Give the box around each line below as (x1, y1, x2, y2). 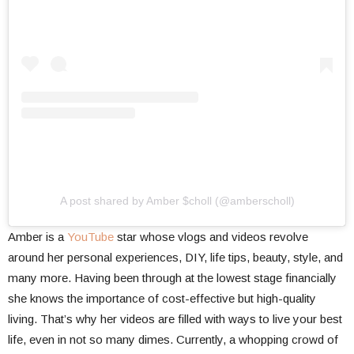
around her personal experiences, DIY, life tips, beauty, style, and (8, 250, 343, 264)
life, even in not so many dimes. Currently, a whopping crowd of (8, 332, 338, 346)
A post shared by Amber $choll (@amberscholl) (59, 194, 295, 207)
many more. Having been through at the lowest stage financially (8, 270, 337, 284)
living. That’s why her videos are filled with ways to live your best (8, 311, 342, 326)
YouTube (67, 229, 114, 243)
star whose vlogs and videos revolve (114, 229, 308, 243)
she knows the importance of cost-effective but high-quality (8, 291, 316, 305)
